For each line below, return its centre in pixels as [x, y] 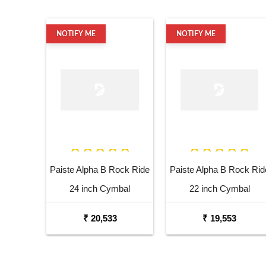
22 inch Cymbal [219, 188]
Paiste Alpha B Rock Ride [100, 169]
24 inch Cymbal [100, 188]
